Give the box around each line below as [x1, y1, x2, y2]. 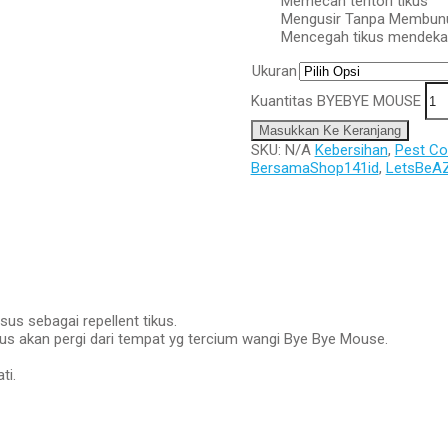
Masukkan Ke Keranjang [258, 123, 401, 138]
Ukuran [251, 62, 297, 80]
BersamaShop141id [250, 159, 379, 177]
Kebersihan [314, 141, 388, 159]
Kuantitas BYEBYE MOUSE [250, 91, 421, 110]
